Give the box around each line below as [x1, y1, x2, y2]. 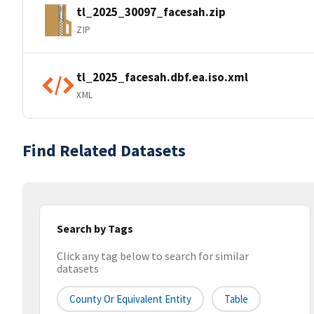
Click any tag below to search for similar [57, 249, 249, 264]
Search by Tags [57, 221, 133, 235]
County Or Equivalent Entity [69, 292, 191, 306]
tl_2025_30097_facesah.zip [76, 4, 226, 20]
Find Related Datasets [22, 139, 186, 161]
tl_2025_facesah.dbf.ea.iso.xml [76, 69, 248, 85]
